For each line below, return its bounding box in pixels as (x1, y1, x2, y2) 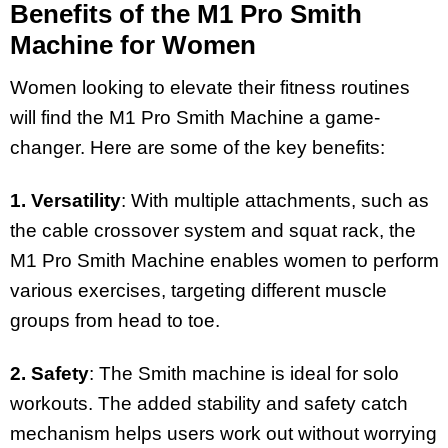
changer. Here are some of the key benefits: (10, 137, 385, 159)
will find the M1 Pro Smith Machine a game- (10, 107, 380, 129)
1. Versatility (10, 190, 121, 212)
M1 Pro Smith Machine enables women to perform (10, 250, 439, 272)
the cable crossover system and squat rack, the (10, 220, 416, 242)
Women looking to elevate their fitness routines (10, 77, 410, 99)
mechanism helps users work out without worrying (10, 423, 437, 445)
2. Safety (10, 363, 89, 385)
